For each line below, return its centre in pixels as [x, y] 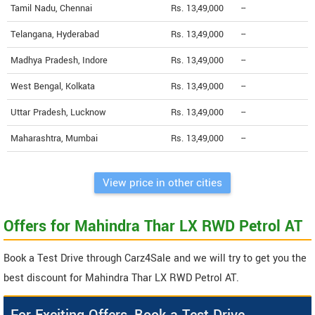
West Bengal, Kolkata [53, 86]
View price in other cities [162, 182]
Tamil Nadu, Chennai [51, 8]
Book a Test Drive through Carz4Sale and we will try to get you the [155, 258]
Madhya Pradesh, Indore [59, 60]
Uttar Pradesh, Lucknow [58, 112]
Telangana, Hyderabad [55, 34]
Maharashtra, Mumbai [54, 138]
